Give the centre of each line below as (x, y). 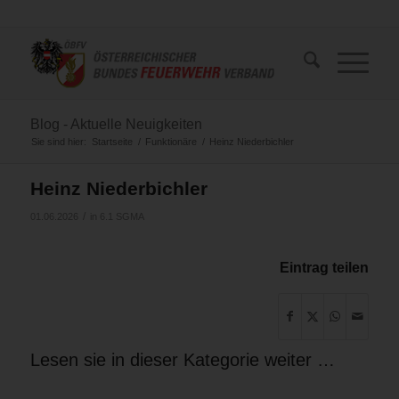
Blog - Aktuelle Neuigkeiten (116, 124)
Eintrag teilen (325, 268)
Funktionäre (171, 142)
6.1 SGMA (122, 217)
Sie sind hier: (58, 142)
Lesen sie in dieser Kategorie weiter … (182, 360)
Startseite (112, 142)
